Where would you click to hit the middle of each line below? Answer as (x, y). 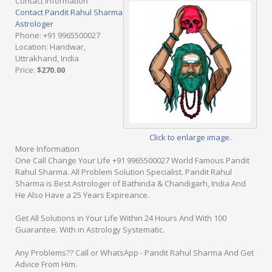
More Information (47, 149)
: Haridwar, (66, 47)
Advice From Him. (46, 264)
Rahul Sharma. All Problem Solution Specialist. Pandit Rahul (124, 172)
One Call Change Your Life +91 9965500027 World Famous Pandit (132, 160)
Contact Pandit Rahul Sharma (69, 12)
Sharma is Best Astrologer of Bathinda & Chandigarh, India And (131, 183)
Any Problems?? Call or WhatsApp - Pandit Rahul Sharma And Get (134, 253)
